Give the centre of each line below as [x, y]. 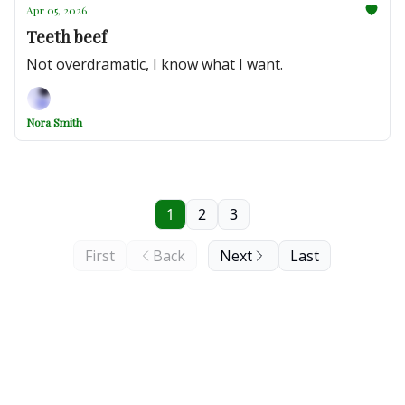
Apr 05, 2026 [57, 10]
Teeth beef [66, 37]
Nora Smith [54, 122]
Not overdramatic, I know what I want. [155, 64]
